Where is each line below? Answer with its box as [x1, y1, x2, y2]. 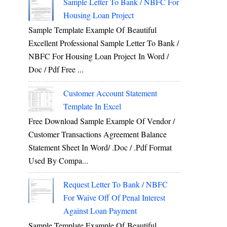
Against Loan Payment [63, 205, 137, 216]
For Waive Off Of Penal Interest [63, 192, 166, 203]
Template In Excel [63, 100, 122, 111]
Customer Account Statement [63, 87, 158, 98]
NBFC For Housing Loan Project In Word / [28, 50, 169, 61]
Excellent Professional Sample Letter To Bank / [28, 37, 179, 48]
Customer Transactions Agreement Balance [28, 129, 167, 140]
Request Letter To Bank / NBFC [63, 179, 168, 190]
